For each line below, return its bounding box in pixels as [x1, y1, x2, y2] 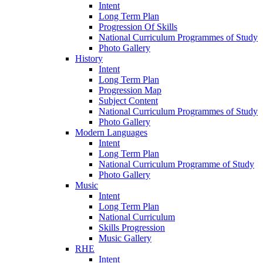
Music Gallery [99, 233, 151, 244]
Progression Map [99, 85, 161, 96]
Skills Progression [99, 222, 165, 233]
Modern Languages [75, 127, 147, 138]
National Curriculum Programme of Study [99, 159, 254, 170]
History [75, 53, 103, 64]
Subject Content [99, 96, 158, 106]
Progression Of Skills [99, 22, 177, 32]
